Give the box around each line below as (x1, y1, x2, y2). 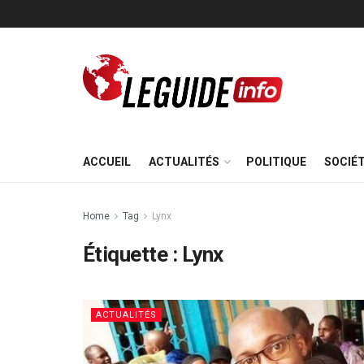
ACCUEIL (83, 155, 131, 168)
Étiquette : (83, 242, 182, 266)
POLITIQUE (246, 155, 306, 168)
